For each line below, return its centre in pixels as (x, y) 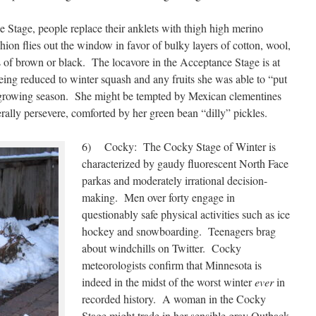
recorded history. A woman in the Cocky (174, 299)
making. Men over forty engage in (158, 197)
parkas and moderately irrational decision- (175, 180)
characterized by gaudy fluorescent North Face (185, 163)
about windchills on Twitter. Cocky (162, 248)
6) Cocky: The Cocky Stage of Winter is (179, 146)
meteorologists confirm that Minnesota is (172, 265)
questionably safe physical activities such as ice (186, 214)
